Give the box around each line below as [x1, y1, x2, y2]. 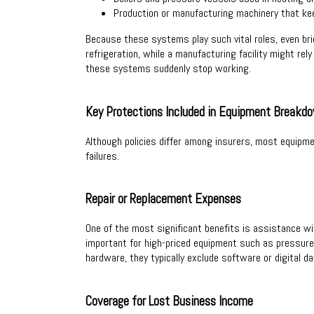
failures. [86, 148, 119, 163]
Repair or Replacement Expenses [86, 191, 241, 208]
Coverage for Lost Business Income [86, 292, 253, 310]
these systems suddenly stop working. [86, 61, 251, 76]
